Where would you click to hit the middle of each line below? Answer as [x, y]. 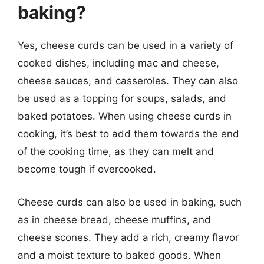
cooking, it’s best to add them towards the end [128, 134]
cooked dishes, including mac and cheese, [118, 63]
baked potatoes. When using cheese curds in [125, 116]
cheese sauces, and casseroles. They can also [128, 81]
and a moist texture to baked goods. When [119, 255]
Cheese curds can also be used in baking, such [130, 202]
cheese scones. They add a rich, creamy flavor [128, 237]
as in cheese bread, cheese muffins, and [114, 220]
